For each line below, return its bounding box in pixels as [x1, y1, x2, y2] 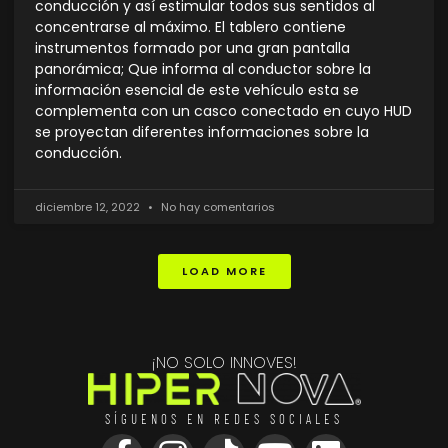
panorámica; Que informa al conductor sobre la [35, 59, 371, 80]
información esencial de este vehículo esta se [35, 80, 359, 101]
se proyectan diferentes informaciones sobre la [35, 122, 369, 143]
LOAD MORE [181, 263, 267, 280]
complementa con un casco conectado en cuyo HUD [35, 101, 412, 122]
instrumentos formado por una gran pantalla [35, 38, 350, 59]
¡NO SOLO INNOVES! [151, 351, 297, 375]
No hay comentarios [158, 199, 275, 216]
